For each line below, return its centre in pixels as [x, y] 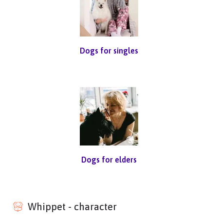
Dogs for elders [109, 159]
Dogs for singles [109, 50]
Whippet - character [73, 206]
